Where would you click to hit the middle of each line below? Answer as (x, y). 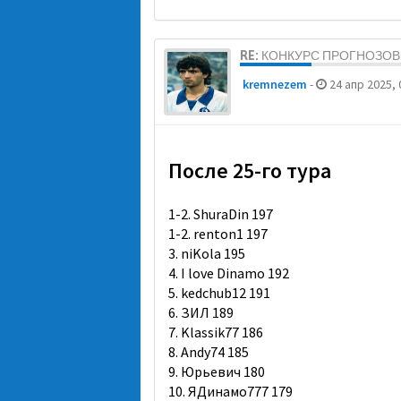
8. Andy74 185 (209, 352)
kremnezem (275, 84)
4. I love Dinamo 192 (229, 273)
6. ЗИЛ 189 (201, 312)
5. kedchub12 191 (219, 293)
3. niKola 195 (207, 253)
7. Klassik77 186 (216, 332)
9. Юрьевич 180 (217, 371)
